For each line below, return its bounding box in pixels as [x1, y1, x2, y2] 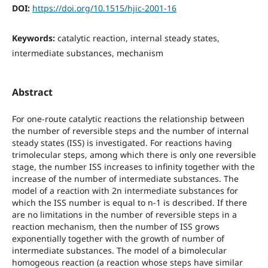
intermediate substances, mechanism [11, 47, 163, 59]
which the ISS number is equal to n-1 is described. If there [11, 196, 247, 208]
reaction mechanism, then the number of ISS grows [11, 220, 220, 232]
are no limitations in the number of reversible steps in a [11, 208, 237, 220]
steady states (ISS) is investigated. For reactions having [11, 136, 232, 148]
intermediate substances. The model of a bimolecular [11, 244, 227, 256]
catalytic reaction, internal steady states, [57, 32, 220, 44]
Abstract [11, 85, 53, 99]
